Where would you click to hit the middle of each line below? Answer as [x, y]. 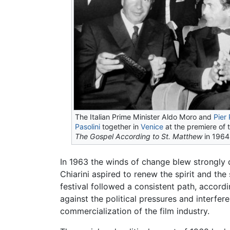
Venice [152, 127]
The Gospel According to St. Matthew [139, 137]
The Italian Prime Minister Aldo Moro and [145, 117]
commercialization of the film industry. [135, 211]
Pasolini [88, 127]
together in [121, 127]
